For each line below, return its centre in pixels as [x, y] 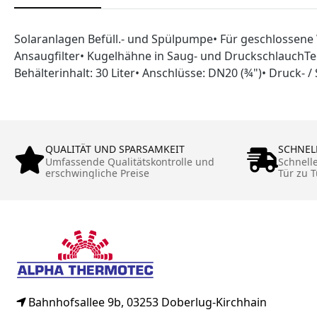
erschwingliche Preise [97, 173]
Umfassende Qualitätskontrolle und [130, 161]
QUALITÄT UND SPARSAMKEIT [115, 149]
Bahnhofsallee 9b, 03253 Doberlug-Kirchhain [148, 302]
